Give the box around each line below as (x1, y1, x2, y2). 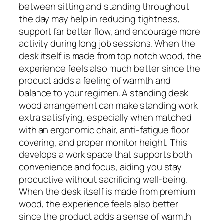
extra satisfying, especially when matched (19, 110, 192, 124)
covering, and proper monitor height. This (19, 135, 187, 148)
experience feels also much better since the (19, 61, 200, 74)
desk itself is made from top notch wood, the (19, 49, 201, 62)
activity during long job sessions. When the (19, 37, 195, 50)
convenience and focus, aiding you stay (19, 160, 182, 173)
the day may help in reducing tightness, (19, 12, 181, 25)
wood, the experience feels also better (19, 197, 179, 210)
